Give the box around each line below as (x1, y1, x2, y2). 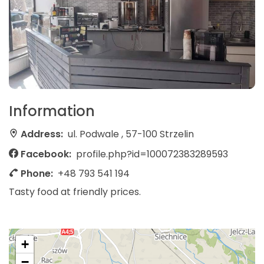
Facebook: (21, 147, 71, 161)
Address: (21, 127, 63, 141)
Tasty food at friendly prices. (9, 184, 141, 199)
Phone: (21, 167, 53, 181)
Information (9, 101, 95, 121)
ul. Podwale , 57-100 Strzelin (68, 127, 194, 141)
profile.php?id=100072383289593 (76, 147, 228, 161)
